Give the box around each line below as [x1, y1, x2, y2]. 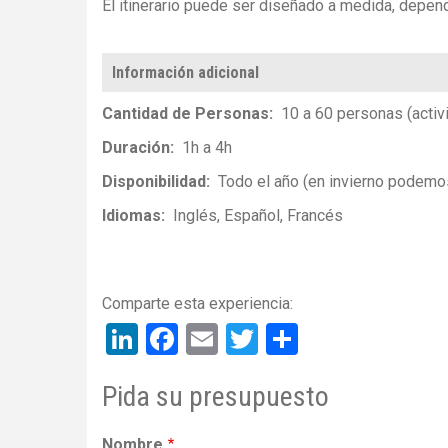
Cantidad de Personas [102, 104, 269, 124]
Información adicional [112, 63, 259, 83]
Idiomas [102, 206, 161, 226]
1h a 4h [182, 138, 232, 158]
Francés [287, 206, 343, 226]
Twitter [258, 317, 356, 356]
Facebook [178, 317, 311, 356]
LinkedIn [138, 317, 255, 356]
